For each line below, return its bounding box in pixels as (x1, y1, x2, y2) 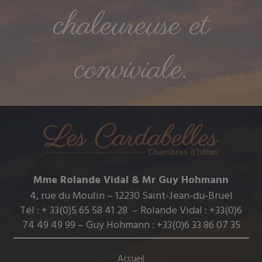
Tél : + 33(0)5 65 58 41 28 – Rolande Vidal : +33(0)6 (20, 202, 242, 219)
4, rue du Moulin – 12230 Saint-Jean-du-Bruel (29, 187, 233, 205)
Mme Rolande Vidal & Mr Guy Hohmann (33, 171, 229, 189)
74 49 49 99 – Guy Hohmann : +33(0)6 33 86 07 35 (22, 216, 240, 234)
